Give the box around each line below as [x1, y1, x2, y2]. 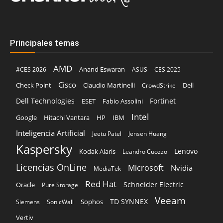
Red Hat [85, 178, 116, 190]
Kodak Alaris [79, 147, 115, 156]
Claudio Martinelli [83, 81, 135, 90]
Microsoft [128, 162, 164, 174]
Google [16, 113, 37, 122]
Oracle [16, 180, 35, 190]
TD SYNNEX [110, 197, 148, 207]
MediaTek [94, 164, 121, 173]
